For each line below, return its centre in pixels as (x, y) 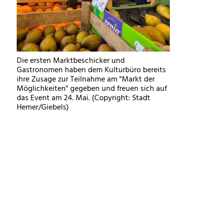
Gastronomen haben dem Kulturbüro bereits (92, 70)
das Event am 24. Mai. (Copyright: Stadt (84, 98)
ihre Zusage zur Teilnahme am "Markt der (86, 79)
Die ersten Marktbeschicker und (71, 61)
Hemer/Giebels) (43, 107)
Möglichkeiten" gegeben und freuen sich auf (92, 89)
